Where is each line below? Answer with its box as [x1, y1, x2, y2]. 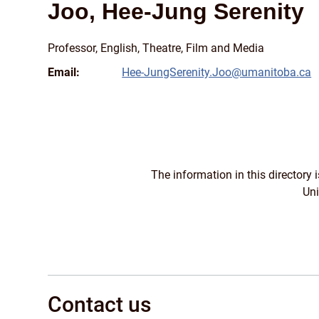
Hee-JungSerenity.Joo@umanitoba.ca [122, 66, 312, 80]
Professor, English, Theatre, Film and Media [48, 41, 265, 56]
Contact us [48, 292, 152, 318]
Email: [48, 66, 80, 80]
